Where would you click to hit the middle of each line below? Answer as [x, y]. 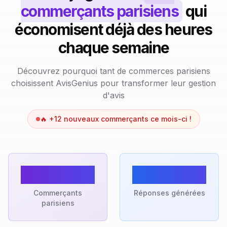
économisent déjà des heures [113, 29]
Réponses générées [169, 193]
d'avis [113, 95]
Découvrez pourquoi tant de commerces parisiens [113, 71]
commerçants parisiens [100, 11]
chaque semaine [113, 48]
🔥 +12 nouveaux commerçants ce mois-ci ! [116, 119]
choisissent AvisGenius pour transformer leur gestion [113, 83]
